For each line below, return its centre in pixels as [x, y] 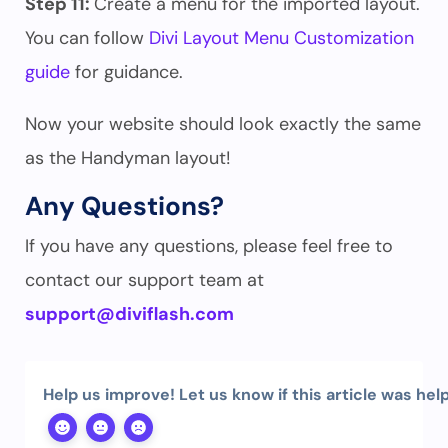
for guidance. [129, 72]
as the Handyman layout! [130, 158]
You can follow [87, 38]
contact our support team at [144, 280]
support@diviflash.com [129, 314]
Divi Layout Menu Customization [281, 38]
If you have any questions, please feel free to [209, 246]
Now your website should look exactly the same [223, 124]
